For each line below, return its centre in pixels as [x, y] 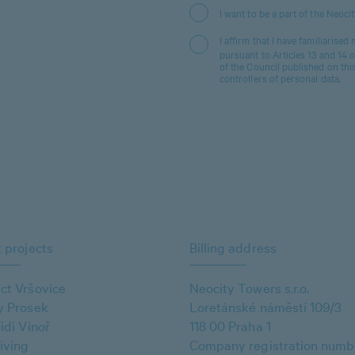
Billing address [233, 247]
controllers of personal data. [280, 78]
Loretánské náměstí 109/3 [266, 307]
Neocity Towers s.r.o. [250, 288]
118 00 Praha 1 [230, 326]
